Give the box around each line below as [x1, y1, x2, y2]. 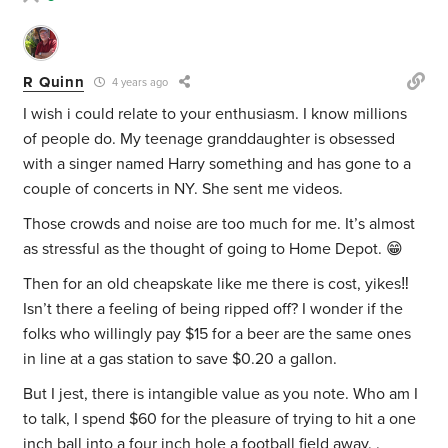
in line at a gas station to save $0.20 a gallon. [23, 349, 338, 370]
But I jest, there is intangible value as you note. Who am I [23, 384, 419, 405]
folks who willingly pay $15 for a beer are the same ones [23, 324, 412, 345]
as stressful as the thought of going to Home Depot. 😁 [23, 239, 404, 260]
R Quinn [23, 72, 85, 91]
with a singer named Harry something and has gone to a [23, 154, 412, 175]
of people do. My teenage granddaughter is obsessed [23, 129, 396, 150]
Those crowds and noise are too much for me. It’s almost [23, 214, 416, 235]
